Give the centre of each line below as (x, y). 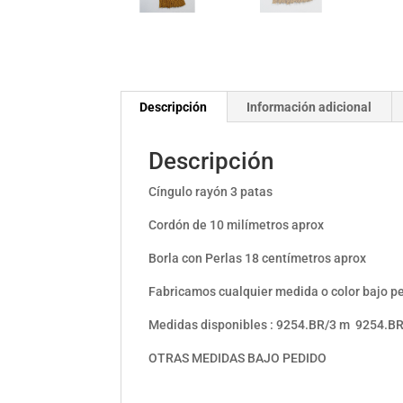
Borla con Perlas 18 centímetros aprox (258, 259)
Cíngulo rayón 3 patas (211, 192)
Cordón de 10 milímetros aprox (237, 225)
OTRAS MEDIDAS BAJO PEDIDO (238, 358)
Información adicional (309, 107)
